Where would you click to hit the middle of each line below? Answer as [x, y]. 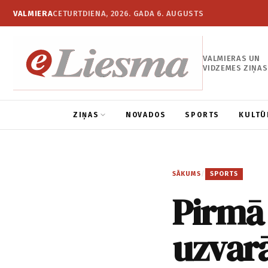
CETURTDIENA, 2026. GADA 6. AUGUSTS [128, 13]
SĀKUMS [187, 174]
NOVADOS [146, 115]
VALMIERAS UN [232, 58]
